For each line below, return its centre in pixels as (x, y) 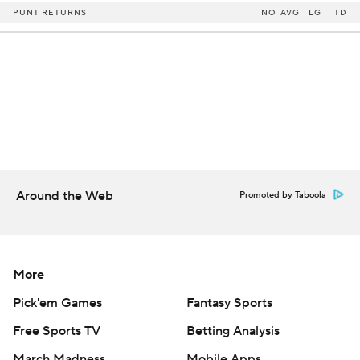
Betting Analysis (233, 331)
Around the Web (65, 196)
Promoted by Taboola (283, 195)
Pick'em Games (57, 303)
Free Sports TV (57, 331)
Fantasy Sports (229, 303)
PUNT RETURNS (50, 12)
